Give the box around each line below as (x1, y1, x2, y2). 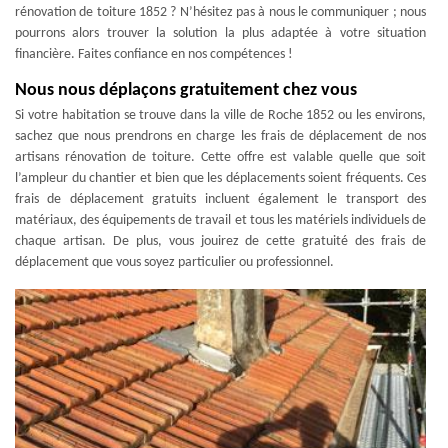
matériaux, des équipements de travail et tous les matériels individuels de (15, 213, 426, 228)
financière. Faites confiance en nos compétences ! (15, 47, 293, 62)
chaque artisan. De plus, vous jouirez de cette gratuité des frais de (15, 234, 426, 249)
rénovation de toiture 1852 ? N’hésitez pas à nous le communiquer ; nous (15, 5, 426, 20)
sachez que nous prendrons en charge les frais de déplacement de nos (15, 129, 426, 144)
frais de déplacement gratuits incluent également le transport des (15, 192, 426, 207)
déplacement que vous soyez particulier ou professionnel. (15, 255, 334, 270)
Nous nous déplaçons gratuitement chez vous (15, 81, 357, 100)
